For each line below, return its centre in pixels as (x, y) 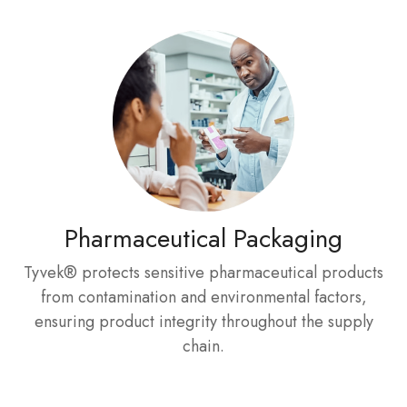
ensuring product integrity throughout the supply (203, 322)
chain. (203, 346)
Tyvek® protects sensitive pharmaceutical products (203, 273)
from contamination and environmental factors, (203, 297)
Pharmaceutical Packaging (203, 238)
